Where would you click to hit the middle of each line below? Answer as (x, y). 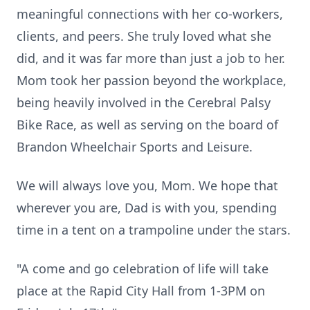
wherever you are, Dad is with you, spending (147, 208)
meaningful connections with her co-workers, (150, 14)
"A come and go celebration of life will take (143, 268)
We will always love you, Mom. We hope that (147, 185)
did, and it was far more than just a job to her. (151, 58)
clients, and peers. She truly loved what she (144, 36)
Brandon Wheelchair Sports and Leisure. (135, 147)
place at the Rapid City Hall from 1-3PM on (141, 291)
